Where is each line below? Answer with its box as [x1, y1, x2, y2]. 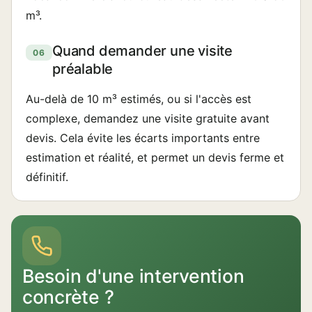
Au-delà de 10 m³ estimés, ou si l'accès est [26, 92, 251, 106]
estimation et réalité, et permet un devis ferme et [26, 150, 284, 164]
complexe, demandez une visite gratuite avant [26, 111, 270, 125]
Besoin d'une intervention [22, 265, 244, 287]
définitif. [26, 170, 68, 184]
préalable [52, 61, 114, 77]
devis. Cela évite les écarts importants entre [26, 131, 260, 145]
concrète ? [22, 286, 114, 308]
